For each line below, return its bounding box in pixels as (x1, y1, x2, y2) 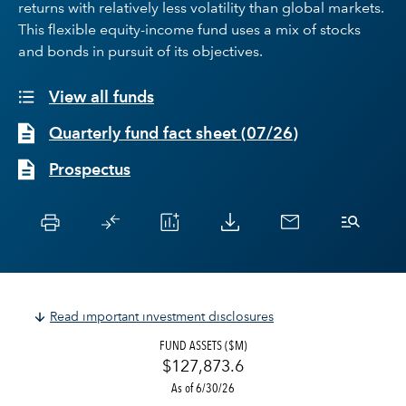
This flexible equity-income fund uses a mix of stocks (18, 24, 361, 38)
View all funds (49, 90, 154, 106)
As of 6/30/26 (171, 380, 235, 396)
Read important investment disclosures (50, 311, 274, 324)
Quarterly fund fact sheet (49, 126, 241, 142)
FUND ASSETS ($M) (159, 337, 247, 353)
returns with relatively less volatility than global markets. (18, 2, 384, 16)
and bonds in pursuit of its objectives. (18, 45, 263, 60)
